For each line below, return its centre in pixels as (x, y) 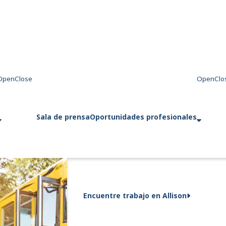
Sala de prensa (63, 117)
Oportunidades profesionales (143, 117)
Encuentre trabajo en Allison (135, 195)
